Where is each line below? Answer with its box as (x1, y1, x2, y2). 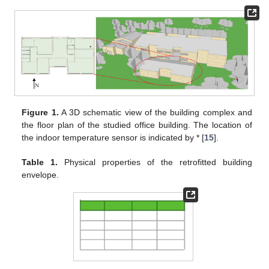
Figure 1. (22, 107, 59, 118)
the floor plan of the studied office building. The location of (22, 120, 252, 130)
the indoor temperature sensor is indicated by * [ (22, 133, 205, 143)
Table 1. (22, 157, 58, 168)
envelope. (22, 170, 59, 180)
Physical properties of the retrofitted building (58, 157, 252, 168)
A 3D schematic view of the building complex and (58, 107, 252, 118)
